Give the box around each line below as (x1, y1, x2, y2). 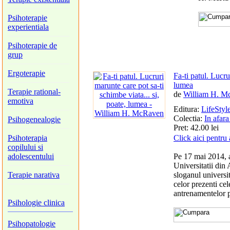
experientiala (8, 23, 49, 31)
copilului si (8, 143, 43, 151)
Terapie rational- (8, 87, 61, 96)
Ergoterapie (8, 69, 45, 78)
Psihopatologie (8, 219, 55, 228)
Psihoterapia (8, 133, 47, 142)
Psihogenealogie (8, 115, 61, 124)
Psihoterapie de (8, 41, 57, 50)
